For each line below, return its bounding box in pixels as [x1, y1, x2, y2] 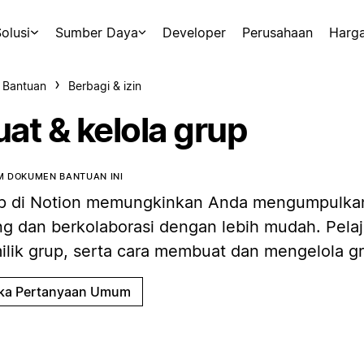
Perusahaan [242, 24, 313, 41]
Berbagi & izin [68, 79, 141, 93]
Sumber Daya [54, 24, 138, 41]
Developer [162, 24, 226, 41]
